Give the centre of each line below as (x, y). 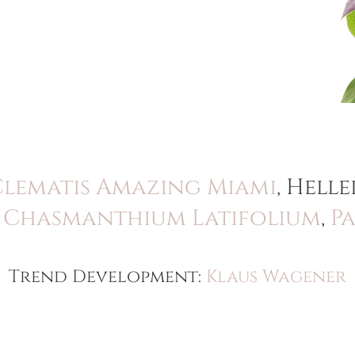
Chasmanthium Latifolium (162, 218)
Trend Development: (107, 277)
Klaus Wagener (276, 277)
